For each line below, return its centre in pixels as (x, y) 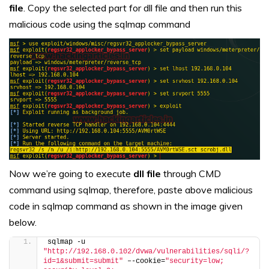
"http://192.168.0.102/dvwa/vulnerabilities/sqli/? (146, 251)
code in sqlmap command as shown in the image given (126, 206)
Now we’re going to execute (71, 173)
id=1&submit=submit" (83, 261)
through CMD (191, 173)
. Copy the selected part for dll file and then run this (133, 8)
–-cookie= (144, 261)
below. (23, 222)
